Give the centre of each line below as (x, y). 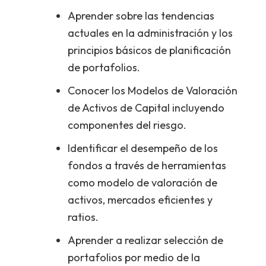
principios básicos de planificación (149, 50)
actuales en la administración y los (150, 33)
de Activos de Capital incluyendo (146, 107)
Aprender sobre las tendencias (141, 15)
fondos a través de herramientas (147, 165)
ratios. (83, 217)
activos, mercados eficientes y (140, 199)
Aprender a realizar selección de (145, 240)
